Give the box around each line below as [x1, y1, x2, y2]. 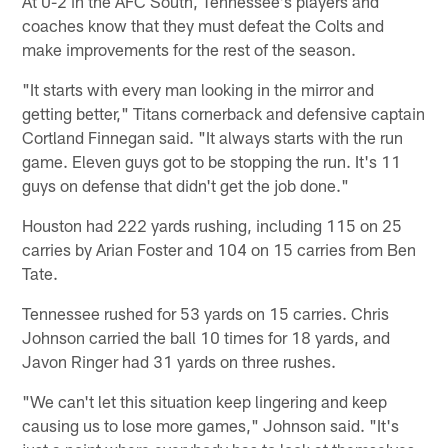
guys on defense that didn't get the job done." [22, 174, 350, 195]
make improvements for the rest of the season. [22, 38, 357, 59]
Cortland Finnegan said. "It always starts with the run [22, 126, 404, 147]
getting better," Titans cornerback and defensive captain [22, 102, 426, 123]
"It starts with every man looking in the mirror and [22, 78, 375, 99]
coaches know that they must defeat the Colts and [22, 14, 385, 35]
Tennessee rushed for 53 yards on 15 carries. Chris [22, 302, 390, 323]
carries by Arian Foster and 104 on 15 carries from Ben [22, 238, 417, 259]
